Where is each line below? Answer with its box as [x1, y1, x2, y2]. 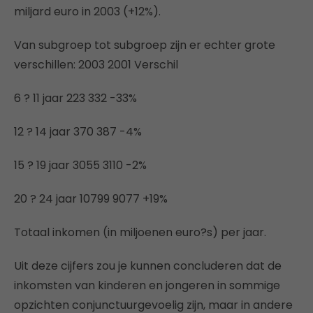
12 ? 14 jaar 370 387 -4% [14, 123, 142, 140]
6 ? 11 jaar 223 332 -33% [14, 89, 137, 106]
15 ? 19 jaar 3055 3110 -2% [14, 156, 147, 173]
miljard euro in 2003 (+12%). [14, 3, 161, 20]
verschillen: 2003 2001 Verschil [14, 56, 178, 73]
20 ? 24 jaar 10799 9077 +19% [14, 190, 168, 207]
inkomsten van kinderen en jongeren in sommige [14, 277, 280, 293]
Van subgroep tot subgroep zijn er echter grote [14, 36, 275, 53]
